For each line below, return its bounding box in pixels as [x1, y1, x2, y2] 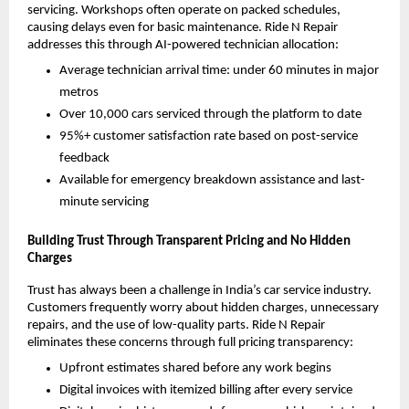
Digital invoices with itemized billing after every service [59, 383, 352, 397]
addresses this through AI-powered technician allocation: [27, 37, 339, 52]
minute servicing [59, 194, 149, 209]
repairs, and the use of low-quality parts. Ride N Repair [27, 318, 325, 332]
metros [59, 85, 99, 100]
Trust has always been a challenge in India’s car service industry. [27, 283, 372, 298]
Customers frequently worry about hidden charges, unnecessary [27, 300, 379, 315]
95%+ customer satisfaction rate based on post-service [59, 129, 358, 143]
